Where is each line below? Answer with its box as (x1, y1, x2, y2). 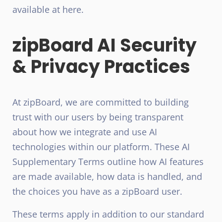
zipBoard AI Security (12, 33, 197, 58)
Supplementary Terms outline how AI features (12, 156, 204, 167)
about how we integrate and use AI (12, 126, 157, 138)
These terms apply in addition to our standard (12, 208, 204, 220)
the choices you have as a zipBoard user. (12, 185, 182, 197)
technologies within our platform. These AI (12, 141, 190, 153)
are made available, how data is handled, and (12, 170, 202, 182)
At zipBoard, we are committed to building (12, 96, 189, 108)
